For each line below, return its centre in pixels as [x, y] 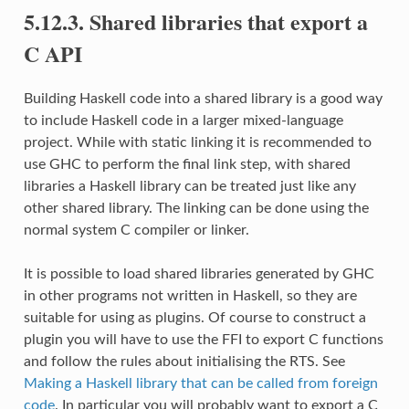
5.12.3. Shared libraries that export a [195, 21]
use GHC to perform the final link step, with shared [187, 164]
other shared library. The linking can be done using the [196, 208]
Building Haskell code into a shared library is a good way [203, 98]
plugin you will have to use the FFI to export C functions [203, 339]
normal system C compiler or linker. [136, 230]
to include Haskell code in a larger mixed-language [183, 120]
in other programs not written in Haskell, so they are [190, 295]
